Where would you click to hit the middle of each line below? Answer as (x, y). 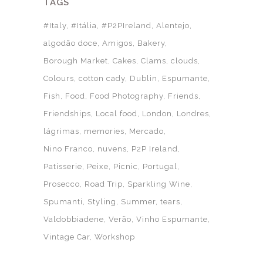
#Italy (55, 26)
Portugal (160, 166)
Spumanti (63, 202)
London (157, 114)
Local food (117, 114)
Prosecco (62, 184)
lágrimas (61, 131)
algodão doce (70, 43)
